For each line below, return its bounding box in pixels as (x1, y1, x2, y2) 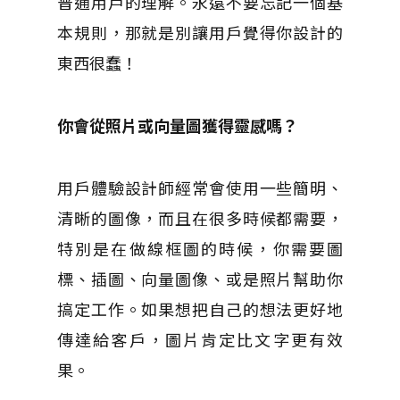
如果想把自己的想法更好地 (141, 297, 343, 321)
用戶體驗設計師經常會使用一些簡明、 (57, 176, 343, 199)
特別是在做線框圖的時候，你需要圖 (57, 237, 343, 260)
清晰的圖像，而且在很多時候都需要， (57, 206, 343, 229)
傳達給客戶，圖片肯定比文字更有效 (57, 328, 343, 351)
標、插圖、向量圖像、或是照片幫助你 (57, 267, 343, 290)
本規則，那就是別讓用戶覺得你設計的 (57, 21, 343, 44)
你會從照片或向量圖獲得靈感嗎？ (57, 113, 298, 137)
